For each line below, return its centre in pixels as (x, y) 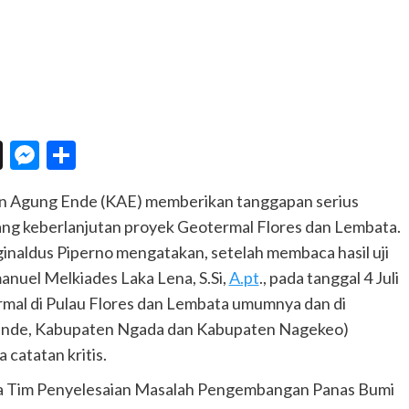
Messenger (108, 155)
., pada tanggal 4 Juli (329, 278)
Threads (54, 155)
